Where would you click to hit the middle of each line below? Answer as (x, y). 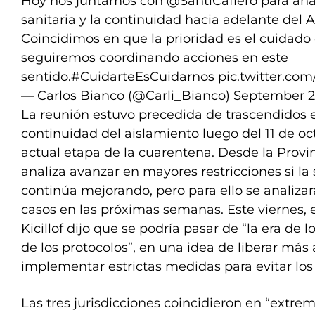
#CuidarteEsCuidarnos (143, 77)
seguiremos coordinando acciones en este (155, 58)
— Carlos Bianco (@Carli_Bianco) (127, 96)
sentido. (46, 77)
